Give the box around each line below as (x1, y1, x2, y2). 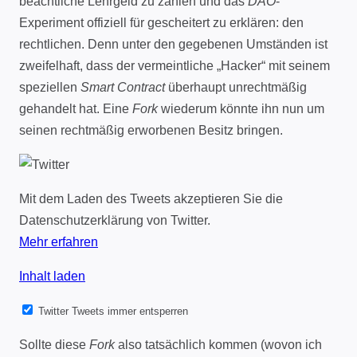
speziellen (19, 80, 80, 95)
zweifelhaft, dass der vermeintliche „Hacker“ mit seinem (19, 59, 330, 73)
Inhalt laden (19, 269, 85, 284)
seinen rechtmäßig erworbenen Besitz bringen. (19, 124, 283, 138)
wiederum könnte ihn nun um (158, 102, 324, 116)
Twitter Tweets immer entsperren (38, 305, 188, 318)
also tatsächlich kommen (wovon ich (115, 338, 322, 352)
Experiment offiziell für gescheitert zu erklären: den (19, 16, 304, 30)
